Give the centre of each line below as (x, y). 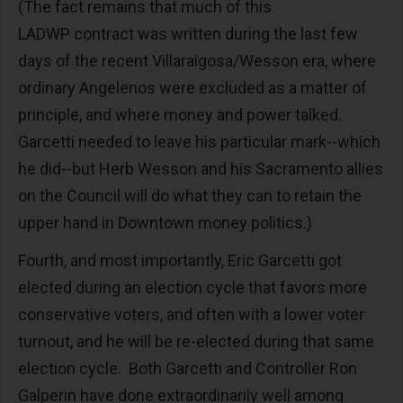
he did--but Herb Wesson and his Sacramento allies (201, 169)
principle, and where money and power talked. (182, 115)
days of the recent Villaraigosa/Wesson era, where (197, 61)
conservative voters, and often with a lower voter (191, 314)
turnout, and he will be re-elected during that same (196, 341)
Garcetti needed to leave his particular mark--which (199, 142)
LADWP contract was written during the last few (188, 34)
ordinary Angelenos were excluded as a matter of (193, 88)
